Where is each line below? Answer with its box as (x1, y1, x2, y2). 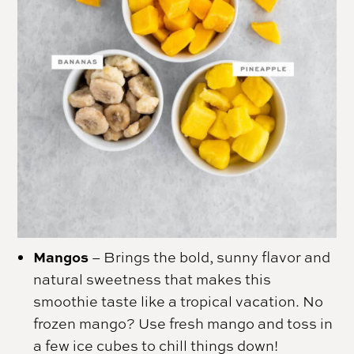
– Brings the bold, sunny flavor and (88, 247, 331, 267)
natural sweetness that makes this (33, 269, 272, 289)
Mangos (33, 247, 89, 268)
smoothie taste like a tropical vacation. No (33, 292, 324, 311)
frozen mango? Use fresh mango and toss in (33, 314, 333, 333)
